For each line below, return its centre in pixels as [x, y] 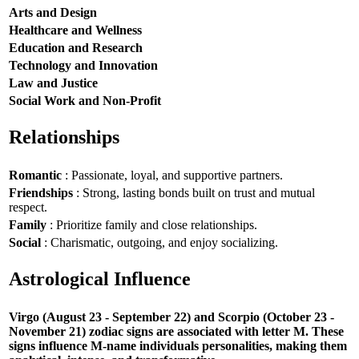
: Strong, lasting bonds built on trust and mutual [194, 192]
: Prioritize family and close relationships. [152, 224]
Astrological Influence [100, 279]
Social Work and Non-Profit [85, 100]
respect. [28, 207]
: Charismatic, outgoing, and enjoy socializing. [159, 242]
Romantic [35, 175]
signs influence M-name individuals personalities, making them [178, 345]
